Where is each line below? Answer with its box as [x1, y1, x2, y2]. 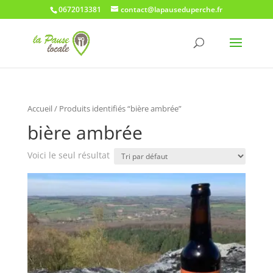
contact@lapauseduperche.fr [121, 4, 223, 15]
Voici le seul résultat [27, 149, 110, 161]
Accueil [27, 103, 52, 114]
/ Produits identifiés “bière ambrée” [52, 103, 182, 114]
